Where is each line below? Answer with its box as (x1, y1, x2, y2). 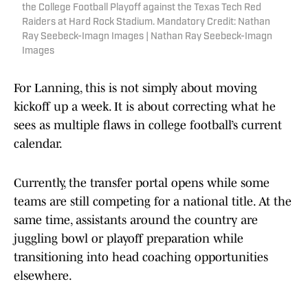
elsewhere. (14, 269, 72, 283)
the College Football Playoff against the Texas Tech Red (22, 3, 261, 14)
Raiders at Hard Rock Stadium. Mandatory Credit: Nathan (22, 17, 270, 28)
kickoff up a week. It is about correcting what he (14, 100, 276, 114)
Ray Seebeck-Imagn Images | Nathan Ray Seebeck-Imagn (22, 32, 272, 43)
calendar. (14, 137, 63, 151)
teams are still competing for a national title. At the (14, 195, 291, 209)
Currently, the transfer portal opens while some (14, 176, 269, 190)
